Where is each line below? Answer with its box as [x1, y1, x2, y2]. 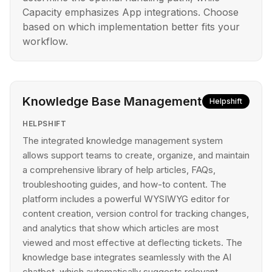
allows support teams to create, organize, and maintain [22, 149, 250, 161]
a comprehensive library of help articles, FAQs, [22, 164, 216, 175]
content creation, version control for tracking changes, [22, 208, 249, 219]
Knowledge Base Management [22, 94, 202, 109]
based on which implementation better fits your [22, 21, 240, 33]
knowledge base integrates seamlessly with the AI [22, 251, 231, 263]
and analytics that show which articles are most [22, 222, 219, 234]
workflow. [22, 35, 68, 47]
